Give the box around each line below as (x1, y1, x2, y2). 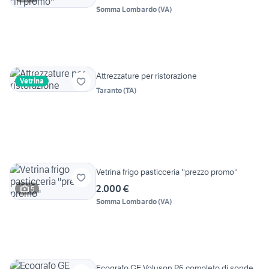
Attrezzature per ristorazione (96, 70, 197, 82)
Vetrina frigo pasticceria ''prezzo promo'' (96, 166, 238, 178)
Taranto (96, 86, 122, 95)
